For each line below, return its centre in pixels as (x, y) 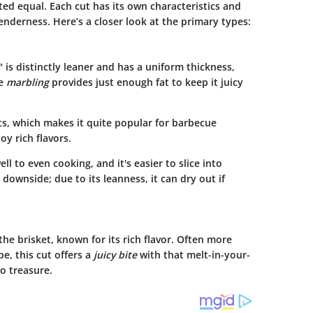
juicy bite (115, 254)
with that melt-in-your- (193, 254)
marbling (27, 82)
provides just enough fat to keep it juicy (146, 82)
